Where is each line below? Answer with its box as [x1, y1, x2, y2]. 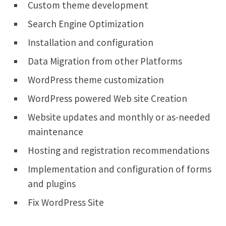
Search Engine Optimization [28, 17, 144, 30]
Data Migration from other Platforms [28, 54, 182, 67]
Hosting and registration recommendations [28, 144, 209, 156]
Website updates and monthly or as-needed [28, 110, 210, 123]
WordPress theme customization [28, 73, 164, 86]
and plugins [28, 177, 76, 190]
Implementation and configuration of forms [28, 162, 211, 175]
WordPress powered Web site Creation [28, 92, 187, 104]
